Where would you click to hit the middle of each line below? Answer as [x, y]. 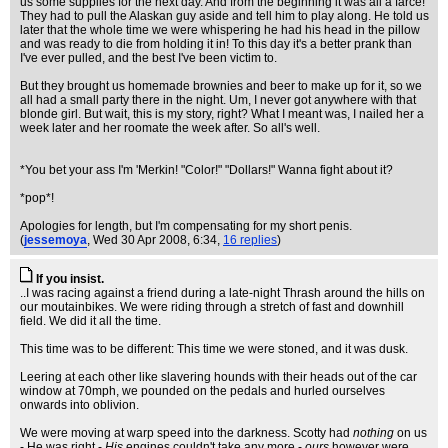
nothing [373, 433]
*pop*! [37, 198]
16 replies [250, 240]
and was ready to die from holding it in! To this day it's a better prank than [216, 44]
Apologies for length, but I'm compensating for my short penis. [186, 226]
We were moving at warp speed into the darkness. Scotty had [186, 433]
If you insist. [70, 279]
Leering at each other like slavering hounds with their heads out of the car [218, 377]
